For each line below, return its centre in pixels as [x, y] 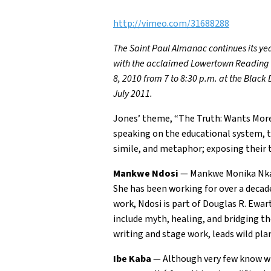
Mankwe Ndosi [146, 174]
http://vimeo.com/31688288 [171, 24]
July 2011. [133, 94]
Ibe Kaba [132, 259]
